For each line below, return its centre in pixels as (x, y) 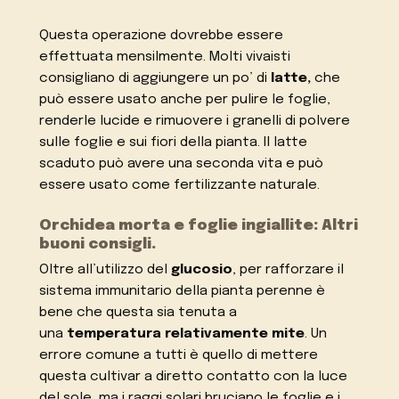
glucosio (202, 270)
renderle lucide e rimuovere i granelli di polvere (195, 122)
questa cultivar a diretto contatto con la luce (194, 377)
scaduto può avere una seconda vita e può (182, 164)
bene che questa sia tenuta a (138, 313)
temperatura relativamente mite (186, 334)
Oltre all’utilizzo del (106, 270)
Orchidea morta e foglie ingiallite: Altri (199, 226)
